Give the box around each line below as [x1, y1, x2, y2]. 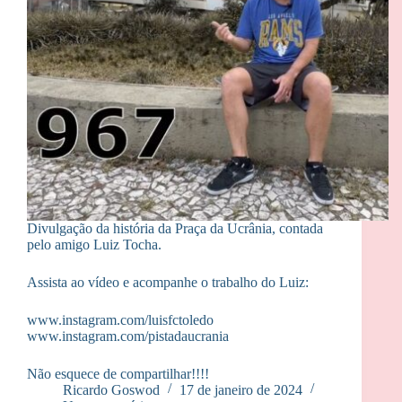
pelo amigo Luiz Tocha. [27, 236, 162, 252]
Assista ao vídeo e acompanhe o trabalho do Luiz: [27, 274, 309, 290]
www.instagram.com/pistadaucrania [27, 328, 229, 344]
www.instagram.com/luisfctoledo [27, 311, 214, 328]
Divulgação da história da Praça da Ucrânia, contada [27, 220, 323, 236]
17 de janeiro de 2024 [179, 381, 302, 398]
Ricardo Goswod [63, 381, 160, 398]
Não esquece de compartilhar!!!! [27, 365, 209, 381]
